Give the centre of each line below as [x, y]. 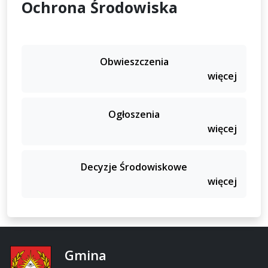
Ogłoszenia [134, 115]
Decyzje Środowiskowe [134, 167]
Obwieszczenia [134, 62]
